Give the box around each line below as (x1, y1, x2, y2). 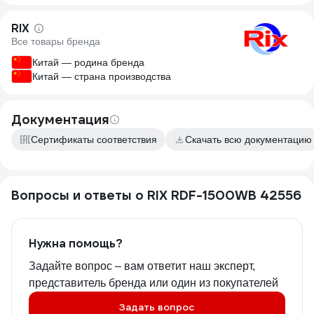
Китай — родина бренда (32, 57, 144, 69)
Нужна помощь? (29, 236, 123, 252)
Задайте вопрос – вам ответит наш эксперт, (29, 260, 255, 273)
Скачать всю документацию (185, 134, 312, 146)
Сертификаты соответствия (31, 134, 157, 146)
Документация (11, 111, 109, 128)
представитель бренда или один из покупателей (29, 277, 278, 289)
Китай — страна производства (32, 71, 171, 83)
